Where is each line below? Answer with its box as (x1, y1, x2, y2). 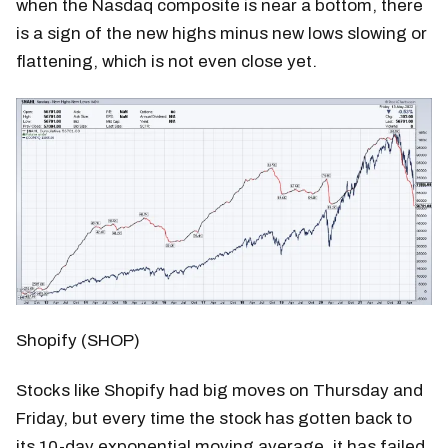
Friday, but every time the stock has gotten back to (16, 408, 412, 428)
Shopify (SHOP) (16, 330, 140, 350)
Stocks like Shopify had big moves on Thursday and (16, 380, 423, 400)
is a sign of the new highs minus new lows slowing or (16, 23, 427, 43)
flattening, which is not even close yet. (16, 51, 317, 71)
